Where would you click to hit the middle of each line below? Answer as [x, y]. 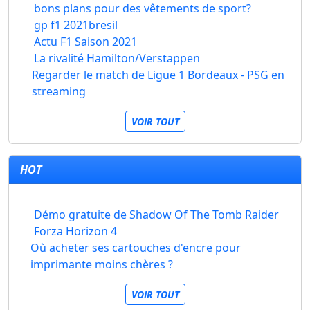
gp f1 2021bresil [76, 25]
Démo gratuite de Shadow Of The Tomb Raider [156, 215]
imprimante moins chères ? [101, 264]
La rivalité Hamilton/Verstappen [117, 58]
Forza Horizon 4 [75, 231]
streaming [58, 91]
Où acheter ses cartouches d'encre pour [135, 248]
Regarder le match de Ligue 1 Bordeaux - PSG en [158, 75]
